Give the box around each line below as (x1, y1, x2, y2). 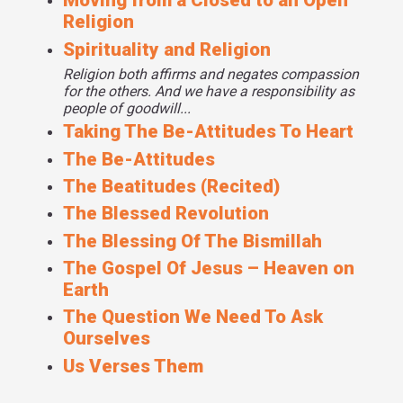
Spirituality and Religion (63, 38, 271, 60)
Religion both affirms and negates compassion (63, 66, 359, 84)
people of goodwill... (63, 100, 191, 118)
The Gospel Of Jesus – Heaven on (63, 257, 354, 280)
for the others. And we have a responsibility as (63, 83, 354, 101)
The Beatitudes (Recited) (63, 175, 280, 197)
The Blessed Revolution (63, 202, 269, 225)
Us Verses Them (63, 354, 203, 377)
